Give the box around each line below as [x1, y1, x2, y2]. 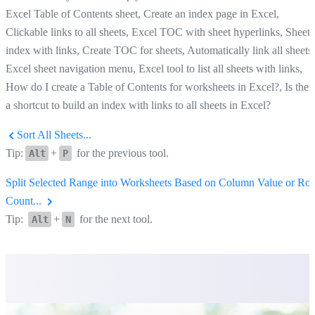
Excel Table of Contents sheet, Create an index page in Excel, [6, 7, 279, 20]
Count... [6, 194, 44, 207]
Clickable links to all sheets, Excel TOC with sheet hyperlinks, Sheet [6, 25, 310, 38]
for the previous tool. [73, 146, 169, 159]
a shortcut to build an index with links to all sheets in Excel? [6, 98, 271, 111]
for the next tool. [76, 212, 153, 225]
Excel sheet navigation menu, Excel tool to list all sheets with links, [6, 62, 302, 75]
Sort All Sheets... [14, 128, 91, 141]
